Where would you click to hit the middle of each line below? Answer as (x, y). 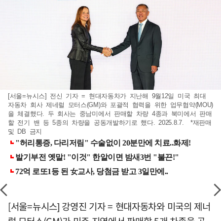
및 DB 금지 (25, 132)
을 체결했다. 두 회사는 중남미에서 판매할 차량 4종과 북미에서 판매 (110, 114)
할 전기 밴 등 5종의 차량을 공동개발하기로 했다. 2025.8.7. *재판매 (110, 123)
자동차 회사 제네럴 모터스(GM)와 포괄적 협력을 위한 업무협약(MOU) (110, 105)
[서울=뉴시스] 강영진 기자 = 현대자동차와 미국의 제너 (109, 206)
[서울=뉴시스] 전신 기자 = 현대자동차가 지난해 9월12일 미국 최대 (107, 96)
